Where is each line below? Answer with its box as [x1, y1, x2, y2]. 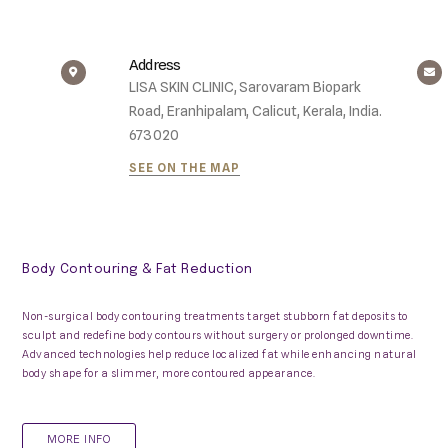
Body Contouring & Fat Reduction [22, 263, 253, 276]
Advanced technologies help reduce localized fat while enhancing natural [22, 347, 417, 361]
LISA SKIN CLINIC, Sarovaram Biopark [128, 79, 361, 95]
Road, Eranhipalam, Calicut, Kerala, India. [128, 103, 382, 119]
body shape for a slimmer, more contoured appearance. [22, 366, 316, 380]
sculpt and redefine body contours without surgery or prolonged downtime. [22, 328, 414, 342]
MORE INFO [47, 432, 111, 446]
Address [128, 56, 181, 74]
